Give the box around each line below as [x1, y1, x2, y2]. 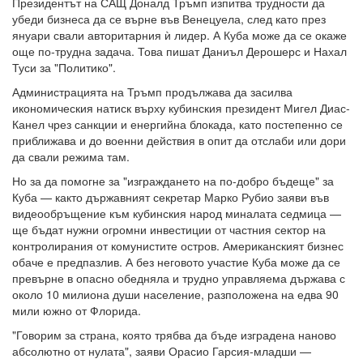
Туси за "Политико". [12, 59, 116, 76]
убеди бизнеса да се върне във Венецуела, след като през [12, 11, 326, 28]
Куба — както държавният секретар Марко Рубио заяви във [12, 189, 329, 206]
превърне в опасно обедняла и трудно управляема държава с [12, 270, 345, 287]
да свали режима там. [12, 148, 130, 165]
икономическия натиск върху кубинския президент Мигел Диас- [12, 100, 350, 117]
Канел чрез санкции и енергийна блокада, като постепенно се [12, 116, 343, 133]
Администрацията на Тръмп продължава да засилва [12, 83, 293, 100]
